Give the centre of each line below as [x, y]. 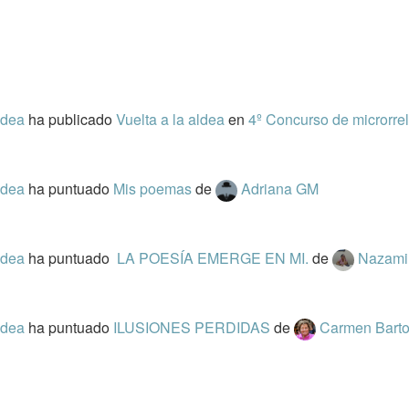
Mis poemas [154, 189]
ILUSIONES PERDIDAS [193, 327]
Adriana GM [279, 189]
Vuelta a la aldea [172, 119]
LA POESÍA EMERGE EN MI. [212, 258]
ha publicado [72, 119]
